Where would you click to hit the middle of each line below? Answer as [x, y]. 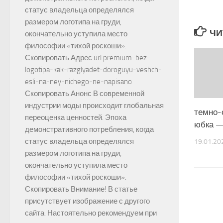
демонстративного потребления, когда [89, 130]
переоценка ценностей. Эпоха [76, 118]
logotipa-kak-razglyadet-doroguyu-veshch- [93, 70]
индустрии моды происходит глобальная [94, 106]
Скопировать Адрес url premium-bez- [88, 58]
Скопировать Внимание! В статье [81, 189]
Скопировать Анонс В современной [85, 94]
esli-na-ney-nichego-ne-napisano [78, 82]
